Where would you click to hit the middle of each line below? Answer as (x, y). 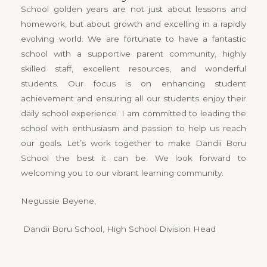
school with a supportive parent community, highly (133, 54)
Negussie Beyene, (58, 201)
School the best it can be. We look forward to (133, 158)
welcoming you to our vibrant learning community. (122, 173)
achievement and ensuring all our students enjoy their (133, 98)
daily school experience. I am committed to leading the (133, 113)
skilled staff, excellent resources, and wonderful (133, 69)
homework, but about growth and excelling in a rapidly (133, 24)
